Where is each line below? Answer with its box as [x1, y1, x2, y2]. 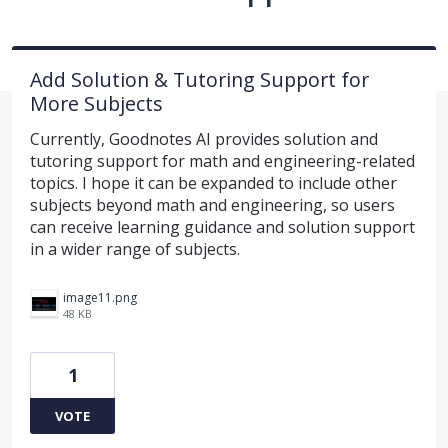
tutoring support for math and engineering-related [30, 149, 415, 172]
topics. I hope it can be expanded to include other [30, 171, 397, 194]
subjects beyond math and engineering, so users [30, 193, 395, 216]
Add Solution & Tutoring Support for [30, 65, 369, 93]
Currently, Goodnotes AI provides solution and [30, 127, 378, 150]
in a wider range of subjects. [30, 237, 240, 260]
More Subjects [30, 89, 163, 117]
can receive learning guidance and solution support [30, 215, 415, 238]
